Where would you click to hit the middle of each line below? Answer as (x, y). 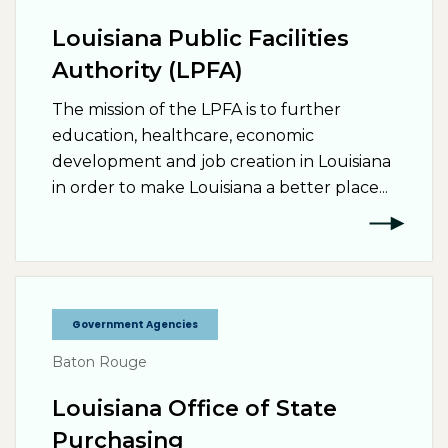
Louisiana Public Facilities (200, 38)
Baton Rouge (99, 362)
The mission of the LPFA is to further (196, 109)
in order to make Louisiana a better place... (220, 187)
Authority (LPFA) (147, 70)
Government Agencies (135, 324)
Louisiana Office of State (194, 408)
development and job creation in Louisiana (221, 161)
